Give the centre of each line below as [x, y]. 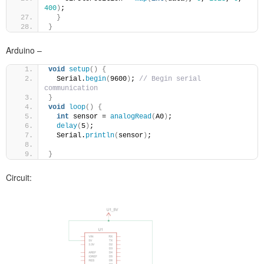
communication [73, 88]
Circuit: [19, 177]
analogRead [131, 116]
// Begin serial [170, 79]
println [100, 135]
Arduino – [24, 50]
